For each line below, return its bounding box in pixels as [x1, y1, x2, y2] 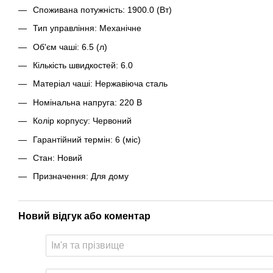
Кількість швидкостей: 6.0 [33, 60, 133, 70]
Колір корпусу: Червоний [33, 116, 132, 126]
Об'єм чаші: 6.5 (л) [33, 41, 107, 52]
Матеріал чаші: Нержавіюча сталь [33, 79, 168, 89]
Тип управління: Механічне [33, 23, 141, 34]
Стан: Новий [33, 152, 82, 163]
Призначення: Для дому [33, 171, 129, 182]
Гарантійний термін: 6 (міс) [33, 134, 141, 144]
